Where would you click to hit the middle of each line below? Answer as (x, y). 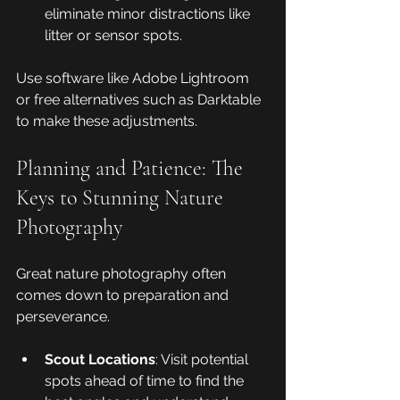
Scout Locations (100, 360)
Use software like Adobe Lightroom (134, 79)
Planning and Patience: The (132, 169)
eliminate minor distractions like (149, 14)
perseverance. (63, 317)
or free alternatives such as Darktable (140, 100)
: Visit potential (204, 360)
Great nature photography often (123, 274)
